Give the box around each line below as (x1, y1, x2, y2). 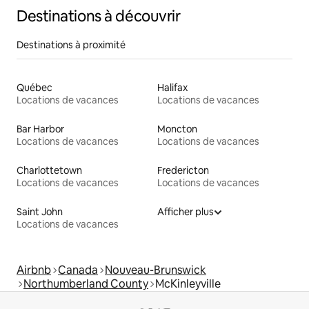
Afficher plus (157, 206, 214, 219)
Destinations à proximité (17, 39, 126, 52)
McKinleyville (155, 277, 221, 292)
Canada (58, 263, 98, 278)
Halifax (157, 81, 188, 94)
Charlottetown (17, 164, 82, 177)
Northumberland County (23, 277, 148, 292)
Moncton (157, 123, 197, 136)
